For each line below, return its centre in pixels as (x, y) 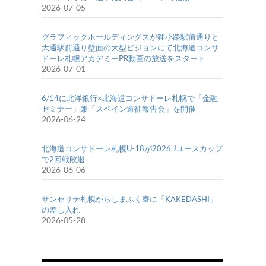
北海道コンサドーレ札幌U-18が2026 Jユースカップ (132, 149)
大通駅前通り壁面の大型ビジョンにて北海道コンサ (130, 48)
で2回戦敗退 (63, 159)
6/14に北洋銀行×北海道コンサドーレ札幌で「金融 (130, 98)
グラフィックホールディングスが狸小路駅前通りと (130, 37)
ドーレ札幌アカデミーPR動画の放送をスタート (123, 58)
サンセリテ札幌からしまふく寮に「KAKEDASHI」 (129, 199)
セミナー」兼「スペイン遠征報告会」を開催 (119, 109)
